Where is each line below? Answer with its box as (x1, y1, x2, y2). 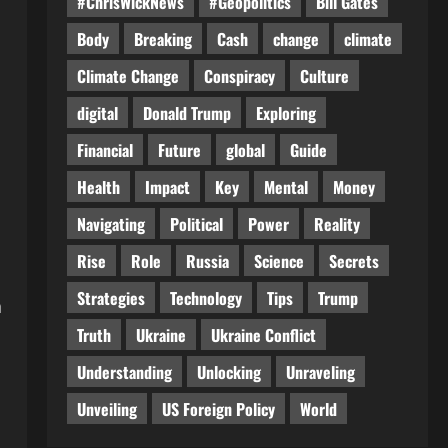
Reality (313, 211, 360, 236)
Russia (185, 248, 229, 273)
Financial (76, 137, 133, 162)
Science (253, 248, 304, 273)
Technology (169, 285, 242, 310)
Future (157, 137, 201, 162)
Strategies (76, 285, 145, 310)
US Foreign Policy (161, 396, 275, 421)
